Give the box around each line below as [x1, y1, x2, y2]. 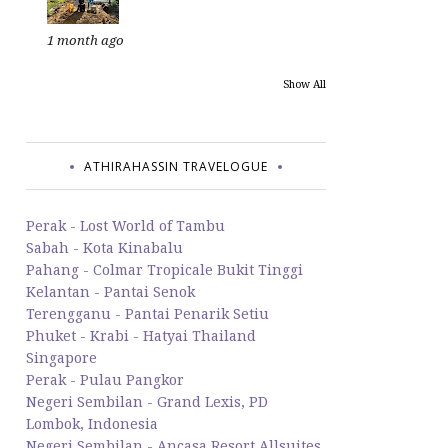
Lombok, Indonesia [26, 414, 158, 433]
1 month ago [47, 31, 124, 49]
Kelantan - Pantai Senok [26, 282, 195, 301]
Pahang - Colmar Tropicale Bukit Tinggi [26, 260, 303, 279]
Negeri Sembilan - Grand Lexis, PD [26, 392, 268, 411]
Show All [283, 77, 326, 91]
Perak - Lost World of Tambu [26, 216, 225, 235]
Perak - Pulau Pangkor [26, 370, 184, 389]
